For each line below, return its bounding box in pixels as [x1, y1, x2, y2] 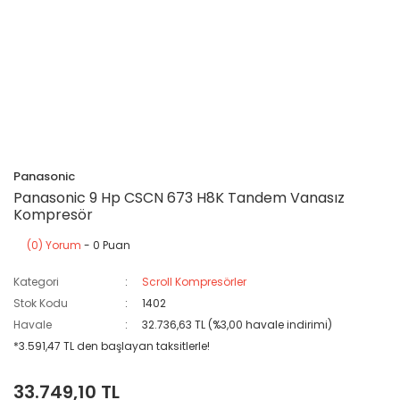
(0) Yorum [27, 237, 81, 253]
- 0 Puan [81, 237, 130, 253]
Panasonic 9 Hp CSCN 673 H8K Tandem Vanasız [13, 187, 345, 208]
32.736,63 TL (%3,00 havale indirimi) [142, 317, 333, 332]
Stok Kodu [13, 296, 68, 311]
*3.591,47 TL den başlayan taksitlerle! [13, 338, 210, 354]
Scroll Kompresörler [142, 274, 247, 289]
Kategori [13, 274, 59, 289]
